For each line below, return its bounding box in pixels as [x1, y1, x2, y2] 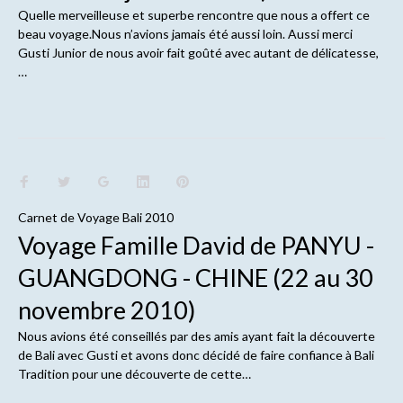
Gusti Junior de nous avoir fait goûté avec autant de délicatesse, [17, 45, 379, 61]
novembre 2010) [17, 294, 195, 325]
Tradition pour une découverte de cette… [17, 365, 251, 381]
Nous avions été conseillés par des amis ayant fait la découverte [17, 327, 375, 344]
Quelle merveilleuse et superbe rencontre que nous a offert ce [17, 7, 370, 23]
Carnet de [17, 209, 77, 225]
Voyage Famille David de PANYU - [17, 229, 374, 260]
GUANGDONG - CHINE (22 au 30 [17, 262, 373, 292]
